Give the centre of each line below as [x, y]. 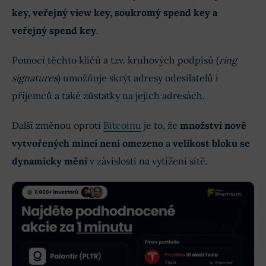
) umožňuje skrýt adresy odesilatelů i [138, 77]
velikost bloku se [211, 143]
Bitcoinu [122, 125]
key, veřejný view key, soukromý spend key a [115, 12]
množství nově [213, 125]
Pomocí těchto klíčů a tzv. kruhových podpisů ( [115, 60]
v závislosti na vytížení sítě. [148, 161]
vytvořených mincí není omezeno [88, 143]
